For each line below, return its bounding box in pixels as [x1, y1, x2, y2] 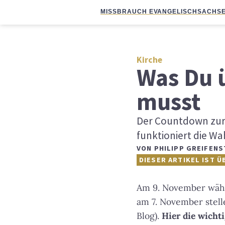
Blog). [137, 210, 162, 221]
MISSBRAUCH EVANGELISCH [100, 8, 198, 15]
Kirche [137, 54, 162, 65]
